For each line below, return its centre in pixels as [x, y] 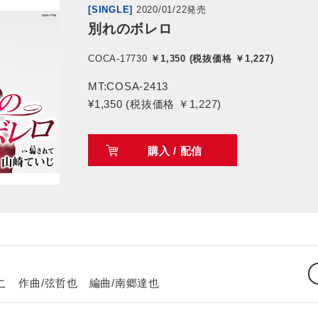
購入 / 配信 [175, 151]
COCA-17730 [118, 59]
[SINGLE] [110, 10]
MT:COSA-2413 [128, 87]
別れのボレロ [130, 29]
